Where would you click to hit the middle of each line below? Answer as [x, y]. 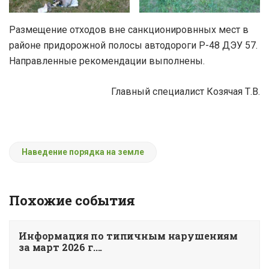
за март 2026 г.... [61, 247]
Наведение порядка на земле [83, 152]
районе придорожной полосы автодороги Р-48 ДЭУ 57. [133, 45]
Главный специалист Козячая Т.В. [186, 91]
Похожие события [72, 200]
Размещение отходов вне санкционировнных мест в [129, 29]
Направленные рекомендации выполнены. [107, 61]
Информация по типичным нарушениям [128, 235]
